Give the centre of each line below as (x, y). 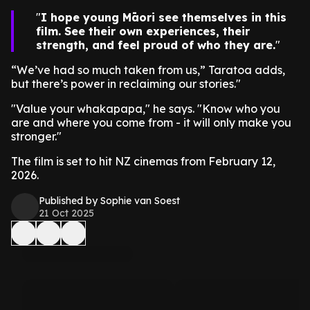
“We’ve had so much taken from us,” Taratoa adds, (148, 70)
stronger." (36, 136)
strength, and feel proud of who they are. (156, 45)
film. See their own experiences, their (143, 31)
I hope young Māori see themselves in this (164, 17)
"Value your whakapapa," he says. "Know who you (146, 109)
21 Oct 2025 (66, 213)
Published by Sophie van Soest (109, 201)
